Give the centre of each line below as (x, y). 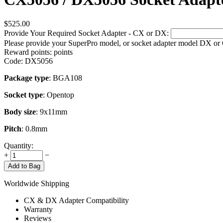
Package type (26, 78)
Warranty (38, 210)
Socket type (23, 95)
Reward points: (28, 52)
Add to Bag (24, 166)
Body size (20, 112)
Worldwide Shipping (37, 184)
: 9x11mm (52, 112)
